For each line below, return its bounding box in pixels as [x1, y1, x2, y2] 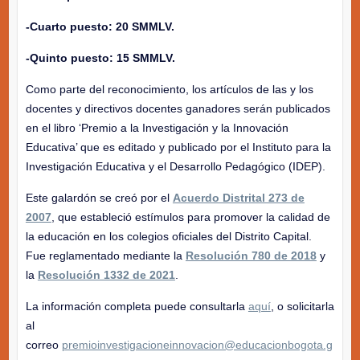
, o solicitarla [270, 300, 334, 313]
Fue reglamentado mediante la [25, 249, 186, 263]
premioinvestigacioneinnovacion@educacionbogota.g [61, 338, 333, 352]
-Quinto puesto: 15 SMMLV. [25, 51, 175, 65]
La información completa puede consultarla [25, 300, 248, 313]
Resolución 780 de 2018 [185, 249, 317, 263]
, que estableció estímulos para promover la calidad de [51, 211, 330, 224]
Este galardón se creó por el [25, 191, 173, 205]
